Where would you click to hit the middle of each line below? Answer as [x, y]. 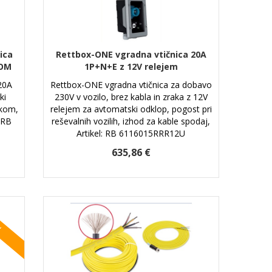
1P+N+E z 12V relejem [131, 66]
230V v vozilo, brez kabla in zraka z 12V [131, 97]
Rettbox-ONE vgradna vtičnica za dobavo [131, 84]
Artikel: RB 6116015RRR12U [131, 133]
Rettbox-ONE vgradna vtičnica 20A [131, 54]
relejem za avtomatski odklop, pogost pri [131, 109]
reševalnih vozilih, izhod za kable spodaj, [131, 121]
